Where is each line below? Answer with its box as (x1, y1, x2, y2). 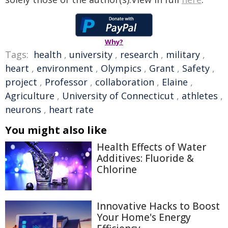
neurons (5, 103, 41, 116)
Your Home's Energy (97, 211, 191, 224)
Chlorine (97, 163, 137, 177)
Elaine (162, 76, 188, 89)
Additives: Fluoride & (97, 152, 194, 165)
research (120, 48, 158, 61)
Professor (45, 76, 88, 89)
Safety (182, 62, 210, 75)
